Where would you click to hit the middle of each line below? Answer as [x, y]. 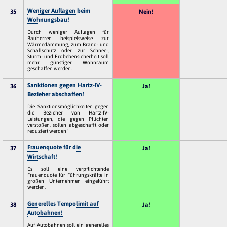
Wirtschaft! [43, 156]
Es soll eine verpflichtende [68, 168]
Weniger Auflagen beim [59, 10]
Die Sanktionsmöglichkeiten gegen [68, 106]
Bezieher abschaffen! [56, 94]
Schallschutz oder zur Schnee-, [68, 50]
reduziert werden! [48, 130]
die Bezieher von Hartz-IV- [68, 112]
